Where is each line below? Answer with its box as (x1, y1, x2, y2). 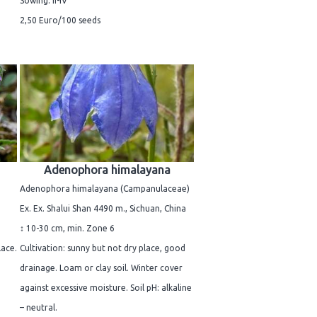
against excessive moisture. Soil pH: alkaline (20, 282, 192, 292)
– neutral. (20, 302, 57, 312)
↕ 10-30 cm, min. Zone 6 (20, 223, 115, 233)
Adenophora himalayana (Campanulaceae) (20, 183, 190, 193)
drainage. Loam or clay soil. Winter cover (20, 263, 183, 272)
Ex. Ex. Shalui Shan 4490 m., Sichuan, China (20, 203, 186, 213)
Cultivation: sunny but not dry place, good (20, 243, 185, 253)
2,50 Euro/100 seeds (20, 15, 100, 25)
